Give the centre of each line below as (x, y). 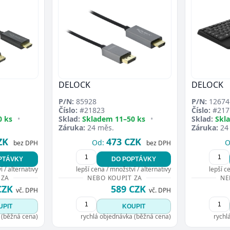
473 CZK (124, 142)
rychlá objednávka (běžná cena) (126, 216)
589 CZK (128, 189)
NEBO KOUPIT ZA (115, 178)
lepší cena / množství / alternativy (123, 169)
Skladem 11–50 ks (114, 119)
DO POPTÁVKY (134, 159)
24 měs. (100, 128)
